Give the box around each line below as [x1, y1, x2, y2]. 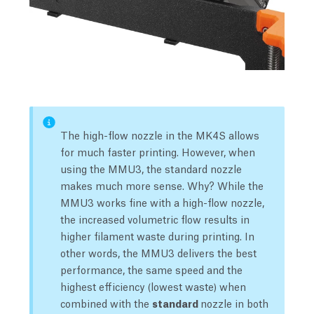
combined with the [60, 295, 152, 310]
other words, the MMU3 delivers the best [60, 245, 257, 259]
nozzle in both [200, 295, 268, 310]
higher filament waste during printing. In [60, 228, 254, 243]
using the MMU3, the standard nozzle [60, 161, 242, 175]
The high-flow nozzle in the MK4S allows [60, 127, 259, 142]
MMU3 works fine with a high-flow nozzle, [60, 194, 264, 209]
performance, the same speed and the [60, 261, 243, 276]
